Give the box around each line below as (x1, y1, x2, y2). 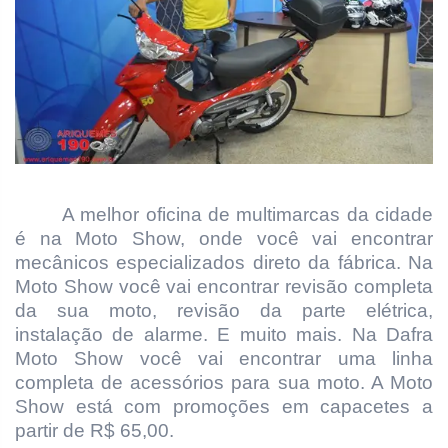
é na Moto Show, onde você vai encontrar (15, 227, 433, 249)
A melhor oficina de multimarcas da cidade (62, 203, 433, 225)
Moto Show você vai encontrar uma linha (15, 347, 433, 369)
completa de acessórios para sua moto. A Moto (15, 371, 433, 393)
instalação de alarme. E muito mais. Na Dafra (15, 323, 433, 345)
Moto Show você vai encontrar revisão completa (15, 275, 433, 297)
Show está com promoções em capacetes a (15, 395, 433, 417)
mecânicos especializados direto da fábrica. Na (15, 251, 433, 273)
